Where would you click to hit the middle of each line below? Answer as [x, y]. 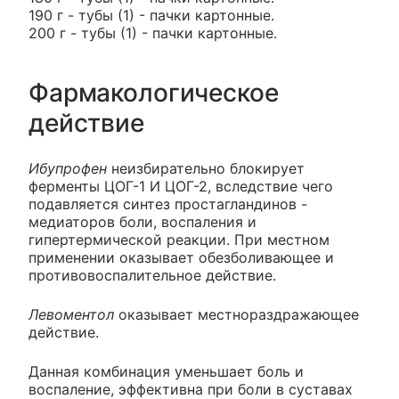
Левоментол [73, 314]
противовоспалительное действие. [152, 275]
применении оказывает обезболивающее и [181, 257]
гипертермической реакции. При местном [179, 240]
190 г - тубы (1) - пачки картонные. [151, 15]
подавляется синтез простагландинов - [168, 204]
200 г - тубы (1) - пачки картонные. [153, 33]
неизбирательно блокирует [208, 168]
